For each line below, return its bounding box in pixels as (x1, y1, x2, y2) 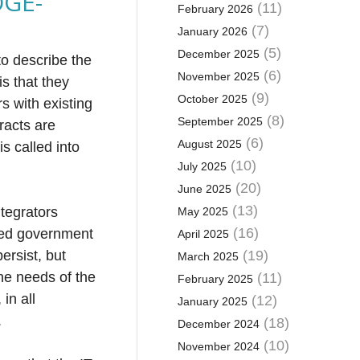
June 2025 (177, 182, 231, 195)
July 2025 (177, 160, 227, 173)
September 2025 (177, 115, 263, 128)
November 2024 (177, 340, 260, 353)
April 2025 (177, 227, 229, 240)
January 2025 (177, 295, 247, 308)
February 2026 (177, 2, 253, 15)
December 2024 (177, 317, 260, 330)
